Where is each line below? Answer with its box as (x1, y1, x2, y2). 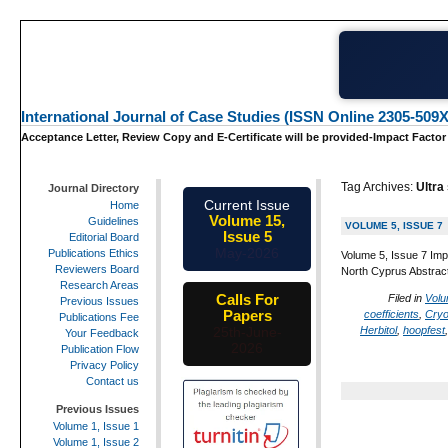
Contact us (86, 374, 139, 387)
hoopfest (403, 323, 445, 336)
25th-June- (212, 324, 282, 341)
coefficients (364, 307, 419, 320)
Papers (222, 307, 272, 325)
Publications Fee (59, 310, 139, 323)
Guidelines (88, 214, 139, 227)
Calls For (215, 291, 279, 309)
